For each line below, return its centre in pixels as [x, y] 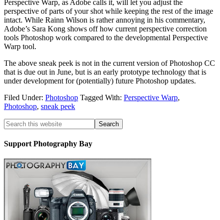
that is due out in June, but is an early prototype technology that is [105, 72]
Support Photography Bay [48, 143]
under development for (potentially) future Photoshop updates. [100, 81]
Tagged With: [102, 97]
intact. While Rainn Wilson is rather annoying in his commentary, [105, 20]
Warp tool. [20, 46]
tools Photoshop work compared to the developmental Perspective [106, 37]
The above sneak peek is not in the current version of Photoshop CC [110, 63]
